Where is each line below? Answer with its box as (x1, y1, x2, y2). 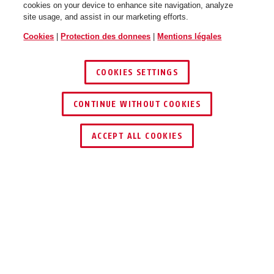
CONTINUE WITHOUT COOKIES (73, 99, 201, 109)
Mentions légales (157, 32, 222, 41)
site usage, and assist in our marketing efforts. (23, 12, 189, 21)
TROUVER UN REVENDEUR (95, 117, 204, 127)
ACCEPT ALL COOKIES (91, 131, 183, 141)
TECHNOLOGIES (26, 191, 92, 202)
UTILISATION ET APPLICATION (26, 235, 155, 247)
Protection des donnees (61, 32, 151, 41)
